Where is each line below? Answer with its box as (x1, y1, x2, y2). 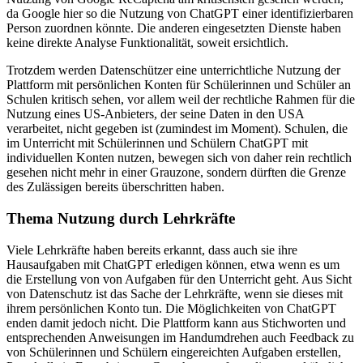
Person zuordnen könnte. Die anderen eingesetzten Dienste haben (6, 21, 341, 36)
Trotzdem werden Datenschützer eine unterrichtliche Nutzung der (6, 63, 340, 78)
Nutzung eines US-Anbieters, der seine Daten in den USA (6, 107, 304, 122)
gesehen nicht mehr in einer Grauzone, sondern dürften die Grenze (6, 165, 346, 180)
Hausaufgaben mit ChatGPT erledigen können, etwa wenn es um (6, 257, 340, 271)
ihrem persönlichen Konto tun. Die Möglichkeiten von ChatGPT (6, 301, 336, 315)
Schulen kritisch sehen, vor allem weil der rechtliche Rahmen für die (6, 92, 355, 107)
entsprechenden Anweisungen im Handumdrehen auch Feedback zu (6, 330, 354, 344)
